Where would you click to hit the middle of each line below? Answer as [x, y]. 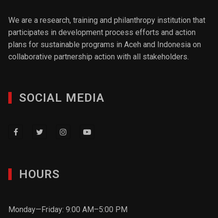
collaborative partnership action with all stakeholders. [99, 57]
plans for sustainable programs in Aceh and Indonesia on [105, 45]
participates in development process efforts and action [102, 32]
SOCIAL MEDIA [62, 98]
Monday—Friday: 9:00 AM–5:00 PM [68, 209]
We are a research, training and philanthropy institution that [107, 20]
